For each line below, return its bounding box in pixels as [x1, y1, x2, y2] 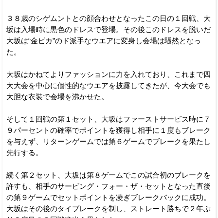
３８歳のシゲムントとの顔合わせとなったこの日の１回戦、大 [6, 14, 211, 22]
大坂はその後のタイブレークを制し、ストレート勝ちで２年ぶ [6, 204, 211, 213]
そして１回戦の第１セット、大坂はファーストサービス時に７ [6, 115, 211, 123]
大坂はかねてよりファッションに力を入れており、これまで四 [6, 70, 211, 78]
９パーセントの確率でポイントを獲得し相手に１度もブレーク [6, 126, 211, 134]
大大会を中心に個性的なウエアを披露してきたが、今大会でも [6, 81, 211, 90]
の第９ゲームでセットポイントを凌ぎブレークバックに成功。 [6, 193, 211, 201]
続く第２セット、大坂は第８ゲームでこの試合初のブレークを [6, 171, 211, 179]
